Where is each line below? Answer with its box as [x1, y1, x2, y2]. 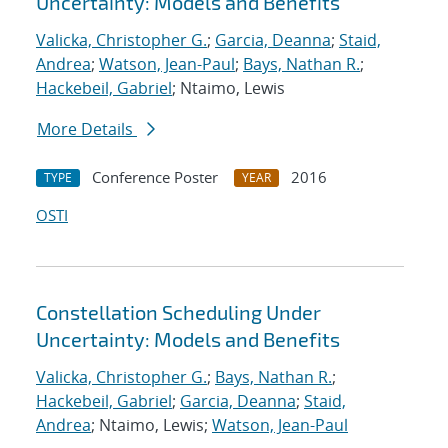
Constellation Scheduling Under [36, 300, 321, 325]
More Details [37, 118, 137, 141]
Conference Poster [92, 167, 218, 188]
